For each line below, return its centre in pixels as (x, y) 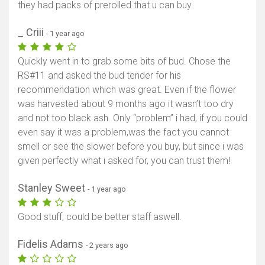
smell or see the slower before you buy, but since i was (131, 147)
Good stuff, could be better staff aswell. (100, 217)
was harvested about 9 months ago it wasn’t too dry (126, 104)
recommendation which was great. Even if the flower (127, 90)
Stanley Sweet (53, 188)
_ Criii (32, 33)
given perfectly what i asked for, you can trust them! (124, 161)
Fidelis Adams (52, 244)
